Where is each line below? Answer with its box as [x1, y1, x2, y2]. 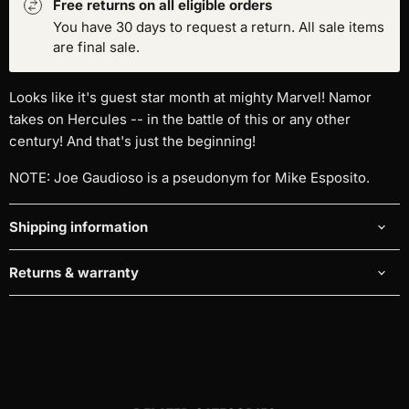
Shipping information [9, 218, 148, 236]
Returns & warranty [9, 264, 139, 282]
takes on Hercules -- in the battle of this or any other [9, 110, 351, 129]
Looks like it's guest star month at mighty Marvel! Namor [9, 89, 372, 107]
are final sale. [53, 38, 140, 57]
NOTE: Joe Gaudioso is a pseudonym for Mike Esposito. [9, 169, 370, 187]
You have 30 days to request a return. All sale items [53, 18, 384, 37]
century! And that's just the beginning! [9, 132, 256, 151]
